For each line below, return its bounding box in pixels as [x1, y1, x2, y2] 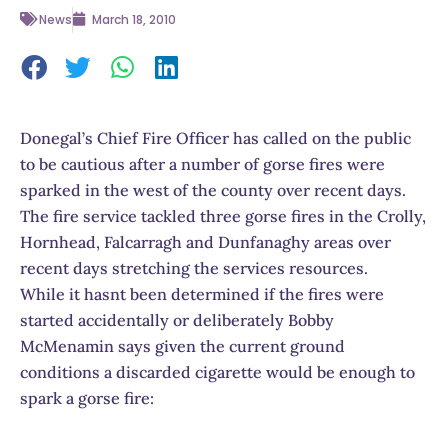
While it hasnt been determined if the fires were [20, 283, 384, 304]
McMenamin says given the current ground [20, 335, 345, 356]
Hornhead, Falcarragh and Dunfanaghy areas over [20, 231, 391, 252]
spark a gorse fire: [20, 387, 154, 408]
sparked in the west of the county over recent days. [20, 179, 406, 200]
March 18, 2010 [92, 11, 176, 29]
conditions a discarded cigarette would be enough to [20, 361, 415, 382]
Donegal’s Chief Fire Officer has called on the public [20, 127, 411, 148]
